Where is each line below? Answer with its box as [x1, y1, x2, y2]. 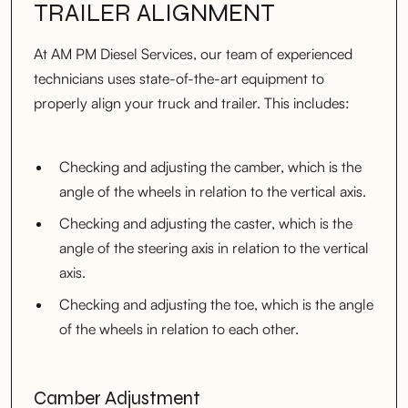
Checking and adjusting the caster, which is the [59, 213, 352, 232]
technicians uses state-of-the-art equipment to [34, 68, 324, 87]
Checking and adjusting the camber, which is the [59, 157, 362, 176]
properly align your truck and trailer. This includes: [34, 93, 350, 112]
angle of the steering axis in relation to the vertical [59, 238, 369, 257]
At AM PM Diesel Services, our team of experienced [34, 44, 352, 63]
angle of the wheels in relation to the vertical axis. [59, 181, 366, 200]
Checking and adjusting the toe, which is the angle [59, 294, 373, 313]
